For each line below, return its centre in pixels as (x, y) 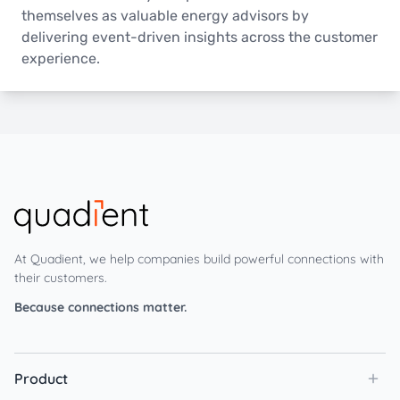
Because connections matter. (100, 308)
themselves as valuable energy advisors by (165, 16)
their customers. (61, 278)
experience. (61, 59)
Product (41, 379)
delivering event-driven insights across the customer (200, 37)
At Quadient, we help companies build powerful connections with (199, 259)
